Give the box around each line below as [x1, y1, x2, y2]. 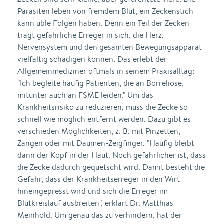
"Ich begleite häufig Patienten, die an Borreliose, [17, 78, 184, 88]
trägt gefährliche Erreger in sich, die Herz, [17, 30, 164, 40]
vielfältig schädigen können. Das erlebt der [17, 54, 167, 64]
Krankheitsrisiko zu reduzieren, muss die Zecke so [17, 102, 188, 112]
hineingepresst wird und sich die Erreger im [17, 186, 168, 196]
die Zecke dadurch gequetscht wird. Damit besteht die [17, 162, 205, 172]
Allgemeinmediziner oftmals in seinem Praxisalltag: [17, 66, 194, 76]
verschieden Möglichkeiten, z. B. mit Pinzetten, [17, 126, 180, 136]
